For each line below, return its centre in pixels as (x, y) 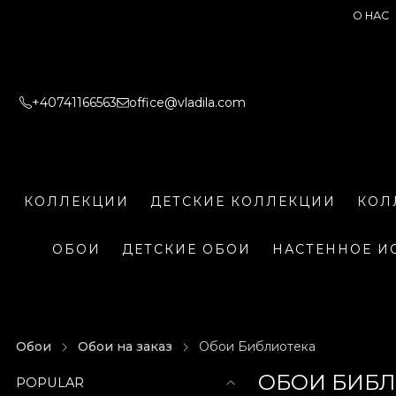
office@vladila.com (187, 102)
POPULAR (50, 383)
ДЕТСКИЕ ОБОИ (187, 249)
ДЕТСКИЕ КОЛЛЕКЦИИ (243, 201)
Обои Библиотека (257, 346)
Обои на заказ (125, 346)
